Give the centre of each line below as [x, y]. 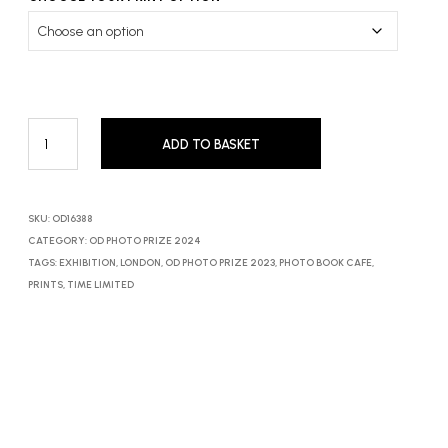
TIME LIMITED [100, 284]
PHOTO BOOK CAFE [325, 262]
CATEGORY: [58, 240]
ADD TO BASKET [211, 144]
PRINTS [45, 284]
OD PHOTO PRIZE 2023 [219, 262]
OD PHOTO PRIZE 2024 [144, 240]
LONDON [140, 262]
